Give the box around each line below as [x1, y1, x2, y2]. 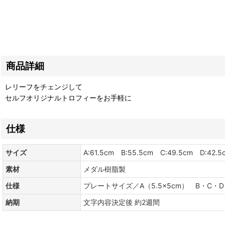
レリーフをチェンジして [5, 82, 82, 91]
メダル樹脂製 [83, 165, 126, 174]
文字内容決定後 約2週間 [83, 198, 160, 207]
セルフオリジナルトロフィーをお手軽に [5, 93, 132, 102]
